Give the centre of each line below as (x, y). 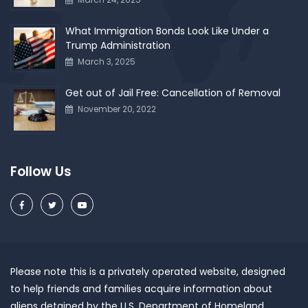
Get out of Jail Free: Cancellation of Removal (173, 92)
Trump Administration (118, 45)
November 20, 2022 (117, 109)
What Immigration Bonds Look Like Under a (167, 31)
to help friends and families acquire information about (141, 288)
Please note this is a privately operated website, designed (148, 271)
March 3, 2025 (107, 61)
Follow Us (41, 171)
